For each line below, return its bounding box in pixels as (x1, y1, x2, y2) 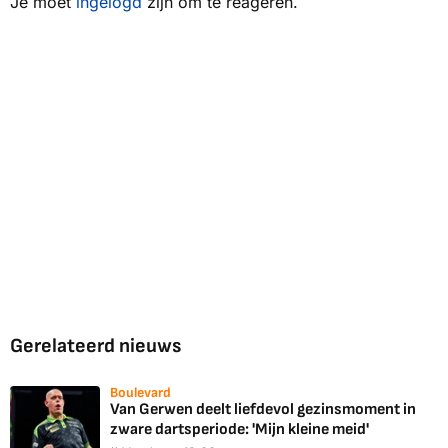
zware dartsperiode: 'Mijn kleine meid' (110, 420, 369, 440)
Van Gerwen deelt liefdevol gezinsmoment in (110, 400, 416, 420)
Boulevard (110, 384, 171, 402)
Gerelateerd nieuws (10, 334, 181, 359)
